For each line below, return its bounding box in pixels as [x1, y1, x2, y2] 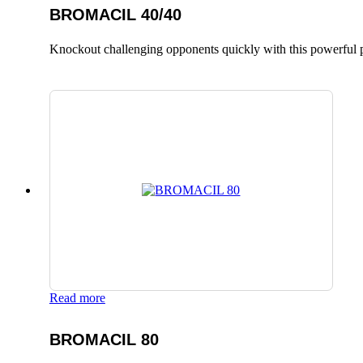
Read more [49, 290, 105, 305]
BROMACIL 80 [49, 331, 159, 349]
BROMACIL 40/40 [49, 6, 181, 24]
